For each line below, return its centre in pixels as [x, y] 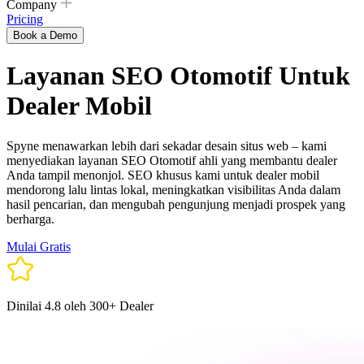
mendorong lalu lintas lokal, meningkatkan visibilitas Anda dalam [173, 189]
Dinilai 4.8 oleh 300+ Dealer [80, 305]
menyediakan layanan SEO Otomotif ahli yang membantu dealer [172, 160]
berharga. [30, 219]
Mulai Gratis [39, 246]
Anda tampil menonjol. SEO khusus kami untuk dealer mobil [163, 175]
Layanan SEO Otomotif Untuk [178, 76]
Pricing [25, 19]
